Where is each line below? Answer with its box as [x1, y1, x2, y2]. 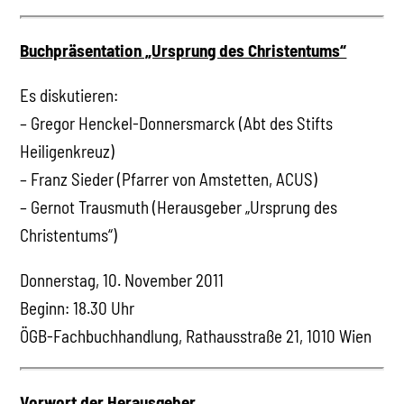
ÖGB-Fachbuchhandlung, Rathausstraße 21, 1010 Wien [20, 325, 372, 346]
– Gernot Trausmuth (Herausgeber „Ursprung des [20, 196, 338, 217]
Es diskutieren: [20, 84, 119, 106]
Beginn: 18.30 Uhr [20, 297, 135, 318]
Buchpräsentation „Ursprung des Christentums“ [20, 39, 347, 60]
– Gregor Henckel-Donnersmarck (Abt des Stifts [20, 112, 334, 133]
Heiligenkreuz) [20, 140, 115, 161]
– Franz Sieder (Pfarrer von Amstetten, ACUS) [20, 168, 318, 189]
